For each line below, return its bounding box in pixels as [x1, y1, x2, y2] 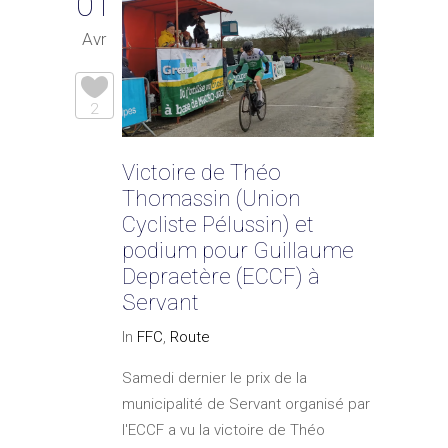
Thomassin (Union [122, 186, 301, 212]
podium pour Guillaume [122, 238, 354, 264]
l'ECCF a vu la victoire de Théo [122, 421, 325, 440]
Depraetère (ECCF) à [122, 264, 320, 290]
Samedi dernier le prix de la [122, 369, 307, 388]
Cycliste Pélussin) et [122, 212, 314, 238]
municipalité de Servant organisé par [122, 395, 370, 414]
